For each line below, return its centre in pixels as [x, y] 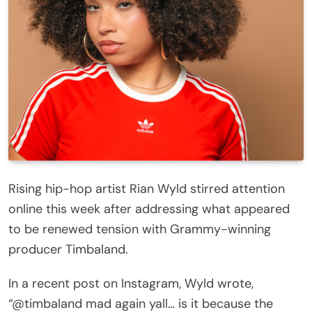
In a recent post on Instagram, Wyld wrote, [131, 283]
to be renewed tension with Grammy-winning [140, 229]
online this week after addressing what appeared [149, 209]
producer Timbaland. [68, 249]
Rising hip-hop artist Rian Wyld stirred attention [147, 188]
